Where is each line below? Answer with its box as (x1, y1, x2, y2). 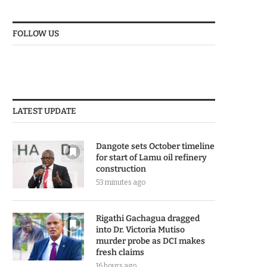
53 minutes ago (96, 178, 145, 187)
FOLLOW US (13, 29, 59, 39)
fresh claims (96, 247, 144, 257)
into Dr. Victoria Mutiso (96, 225, 185, 235)
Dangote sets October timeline (96, 141, 215, 151)
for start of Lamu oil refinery (96, 153, 207, 163)
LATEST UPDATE (13, 106, 76, 116)
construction (96, 164, 146, 174)
